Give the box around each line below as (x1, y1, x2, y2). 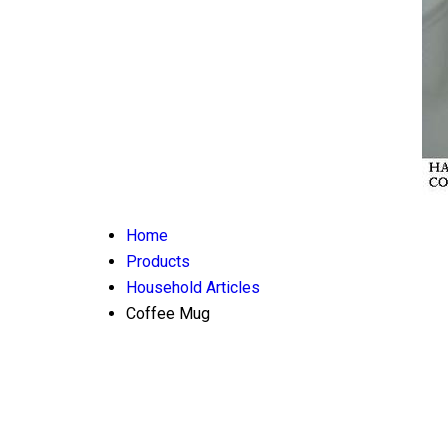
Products (126, 252, 190, 271)
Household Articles (126, 278, 260, 297)
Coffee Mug (126, 304, 210, 323)
